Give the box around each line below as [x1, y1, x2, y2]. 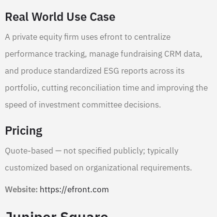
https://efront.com [40, 184, 109, 195]
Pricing [5, 122, 42, 138]
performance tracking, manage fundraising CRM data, [5, 48, 202, 59]
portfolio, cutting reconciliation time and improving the [5, 82, 208, 93]
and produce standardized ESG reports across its [5, 65, 185, 76]
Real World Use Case [5, 8, 115, 24]
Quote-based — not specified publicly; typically [5, 145, 178, 156]
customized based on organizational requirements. [5, 162, 192, 173]
